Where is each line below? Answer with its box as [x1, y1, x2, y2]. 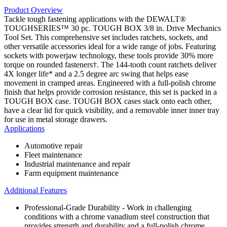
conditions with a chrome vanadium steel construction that [24, 212, 209, 221]
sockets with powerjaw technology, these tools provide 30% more [4, 51, 213, 60]
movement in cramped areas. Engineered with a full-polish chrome [4, 78, 216, 87]
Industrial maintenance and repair [24, 159, 130, 168]
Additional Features [4, 185, 67, 195]
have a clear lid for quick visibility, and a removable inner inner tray [4, 105, 219, 115]
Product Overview [4, 5, 63, 14]
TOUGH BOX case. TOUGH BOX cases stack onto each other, [4, 96, 212, 105]
